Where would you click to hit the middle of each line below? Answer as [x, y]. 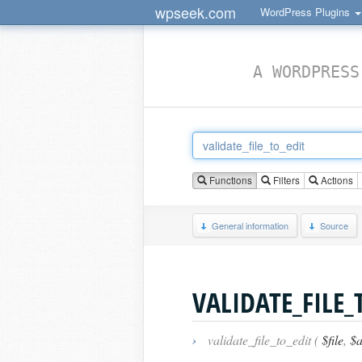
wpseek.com [196, 12]
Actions [336, 180]
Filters [285, 180]
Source [334, 225]
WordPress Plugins [307, 12]
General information [250, 225]
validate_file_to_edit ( [263, 340]
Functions [229, 180]
